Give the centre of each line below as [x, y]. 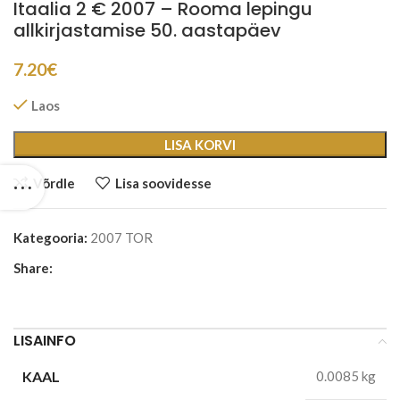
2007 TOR [121, 238]
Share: [33, 268]
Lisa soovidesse [163, 183]
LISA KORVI [200, 145]
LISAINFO [45, 341]
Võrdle [54, 183]
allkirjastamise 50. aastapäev [147, 31]
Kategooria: [50, 238]
